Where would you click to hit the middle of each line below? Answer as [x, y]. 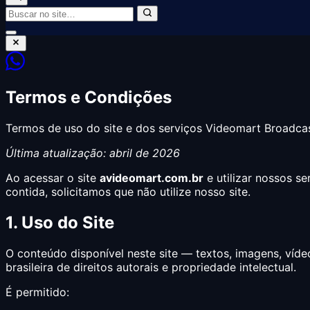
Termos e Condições [89, 97]
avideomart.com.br [152, 177]
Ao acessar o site [53, 177]
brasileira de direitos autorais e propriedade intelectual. [151, 267]
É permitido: [37, 292]
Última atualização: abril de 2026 [93, 153]
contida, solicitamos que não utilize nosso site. [128, 191]
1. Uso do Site [60, 222]
